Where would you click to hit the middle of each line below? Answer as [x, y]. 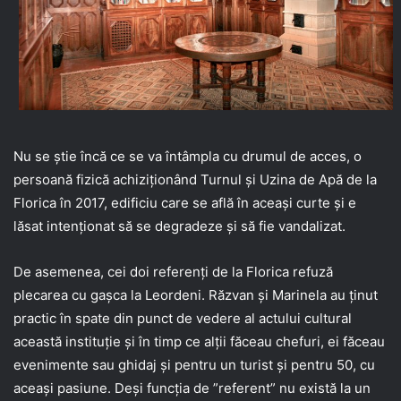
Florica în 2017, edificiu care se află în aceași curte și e [185, 203]
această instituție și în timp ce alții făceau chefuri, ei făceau [199, 342]
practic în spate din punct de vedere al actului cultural [183, 319]
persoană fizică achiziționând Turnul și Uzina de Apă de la [195, 180]
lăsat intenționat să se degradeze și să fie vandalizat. [179, 226]
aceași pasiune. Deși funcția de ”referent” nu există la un [192, 388]
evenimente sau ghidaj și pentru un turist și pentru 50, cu [194, 365]
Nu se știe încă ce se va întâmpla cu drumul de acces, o [188, 157]
